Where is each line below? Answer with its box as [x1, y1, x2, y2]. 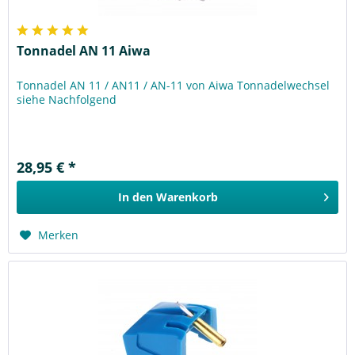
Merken [38, 227, 79, 243]
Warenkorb [156, 189, 219, 205]
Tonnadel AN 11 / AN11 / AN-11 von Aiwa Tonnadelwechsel [17, 78, 330, 94]
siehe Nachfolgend [17, 92, 117, 108]
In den [118, 189, 154, 205]
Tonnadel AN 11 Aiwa [17, 42, 151, 60]
